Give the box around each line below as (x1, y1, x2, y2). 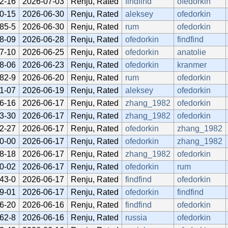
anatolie (177, 47, 206, 56)
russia (125, 213, 147, 222)
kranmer (177, 60, 207, 69)
